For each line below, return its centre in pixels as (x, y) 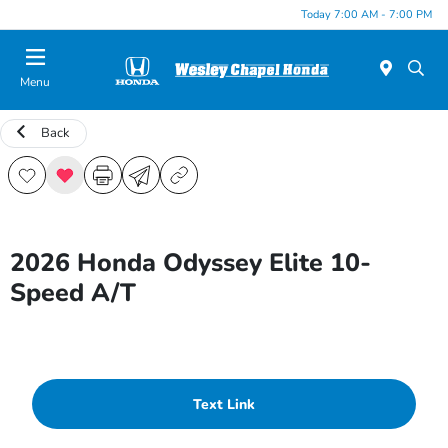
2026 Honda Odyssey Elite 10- (190, 263)
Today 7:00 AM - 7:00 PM (366, 14)
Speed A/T (73, 293)
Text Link (224, 404)
